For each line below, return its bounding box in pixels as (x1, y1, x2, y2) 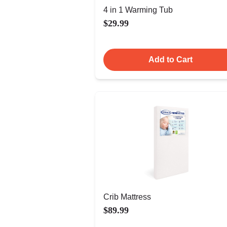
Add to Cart (148, 55, 193, 64)
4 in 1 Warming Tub (103, 6, 173, 14)
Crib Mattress (103, 193, 151, 201)
